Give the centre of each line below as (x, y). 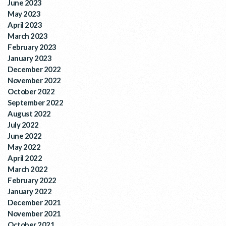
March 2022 (27, 169)
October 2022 (31, 91)
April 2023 (25, 24)
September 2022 (35, 102)
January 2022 (30, 191)
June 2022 (25, 135)
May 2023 (24, 13)
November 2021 (34, 213)
